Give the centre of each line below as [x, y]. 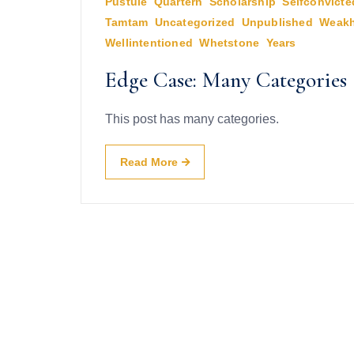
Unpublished [277, 23]
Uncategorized [195, 23]
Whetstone [230, 43]
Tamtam [127, 23]
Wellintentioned [149, 43]
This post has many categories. [192, 119]
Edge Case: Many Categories [226, 80]
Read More [149, 162]
